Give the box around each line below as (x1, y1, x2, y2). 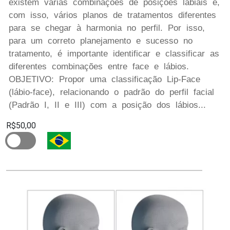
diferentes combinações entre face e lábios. (9, 61, 189, 71)
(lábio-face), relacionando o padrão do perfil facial (9, 87, 214, 97)
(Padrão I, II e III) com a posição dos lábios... (9, 100, 206, 110)
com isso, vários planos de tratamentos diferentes (9, 10, 216, 20)
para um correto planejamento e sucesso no (9, 35, 193, 46)
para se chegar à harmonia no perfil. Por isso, (9, 23, 205, 33)
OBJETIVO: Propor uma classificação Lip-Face (9, 74, 200, 84)
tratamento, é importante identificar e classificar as (9, 48, 219, 59)
